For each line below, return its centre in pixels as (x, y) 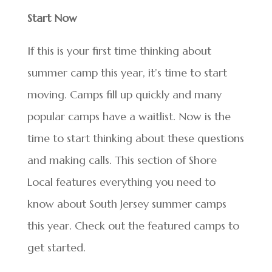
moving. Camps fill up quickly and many (124, 94)
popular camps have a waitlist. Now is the (129, 116)
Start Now (52, 18)
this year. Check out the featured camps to (133, 226)
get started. (56, 247)
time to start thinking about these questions (135, 138)
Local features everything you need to (121, 182)
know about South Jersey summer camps (127, 204)
